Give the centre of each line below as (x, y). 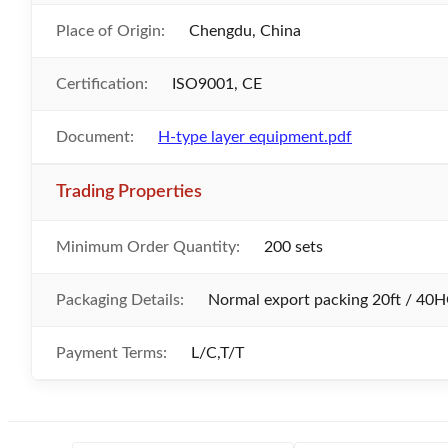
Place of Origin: (110, 31)
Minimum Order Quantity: (148, 247)
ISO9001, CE (217, 84)
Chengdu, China (245, 31)
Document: (95, 137)
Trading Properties (129, 192)
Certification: (102, 84)
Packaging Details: (120, 300)
